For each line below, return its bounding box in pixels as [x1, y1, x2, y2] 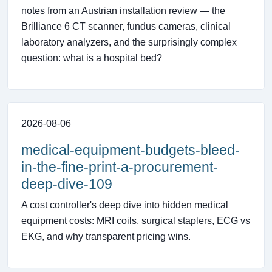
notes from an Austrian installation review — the [21, 5, 225, 16]
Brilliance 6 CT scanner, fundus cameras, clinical [21, 21, 231, 32]
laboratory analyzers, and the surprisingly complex [21, 37, 237, 48]
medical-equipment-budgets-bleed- [21, 142, 240, 158]
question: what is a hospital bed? [21, 53, 162, 64]
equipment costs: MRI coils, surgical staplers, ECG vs [21, 216, 250, 226]
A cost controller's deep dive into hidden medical [21, 200, 228, 211]
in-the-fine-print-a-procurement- [21, 159, 218, 175]
